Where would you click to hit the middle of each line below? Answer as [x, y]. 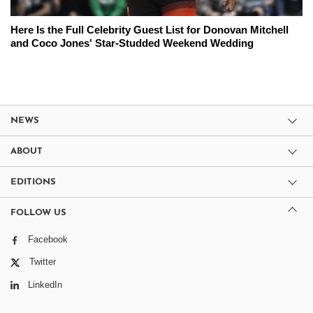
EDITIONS [33, 182]
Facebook [48, 240]
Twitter [43, 262]
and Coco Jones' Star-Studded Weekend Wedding [132, 43]
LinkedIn [45, 284]
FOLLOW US [38, 213]
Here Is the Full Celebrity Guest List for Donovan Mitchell [150, 30]
